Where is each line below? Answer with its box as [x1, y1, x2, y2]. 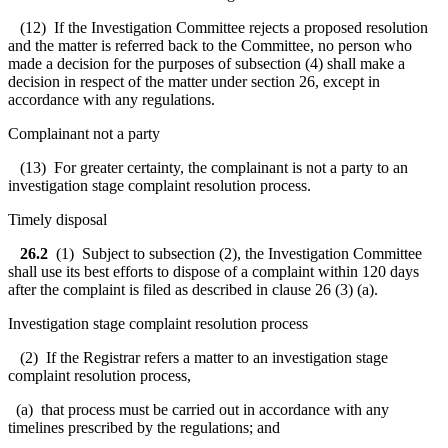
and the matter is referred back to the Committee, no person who [8, 36, 412, 54]
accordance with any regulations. [8, 90, 215, 108]
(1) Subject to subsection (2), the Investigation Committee [56, 244, 422, 262]
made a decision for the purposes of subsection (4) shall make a [8, 54, 405, 72]
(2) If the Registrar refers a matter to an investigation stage [8, 348, 388, 366]
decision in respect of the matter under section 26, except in [8, 72, 380, 90]
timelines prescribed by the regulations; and [8, 418, 280, 436]
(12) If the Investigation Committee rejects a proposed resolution [8, 18, 428, 36]
